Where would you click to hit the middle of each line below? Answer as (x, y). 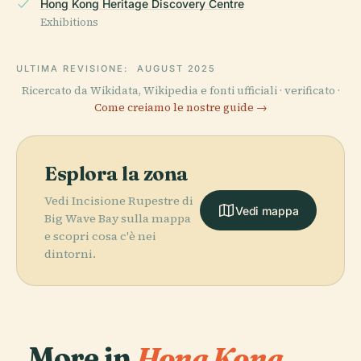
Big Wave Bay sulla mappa (118, 218)
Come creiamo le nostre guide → (180, 107)
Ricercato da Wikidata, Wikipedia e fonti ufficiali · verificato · (180, 90)
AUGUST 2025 (176, 68)
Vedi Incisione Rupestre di (119, 200)
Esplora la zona (116, 173)
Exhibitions (69, 22)
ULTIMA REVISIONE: (74, 68)
